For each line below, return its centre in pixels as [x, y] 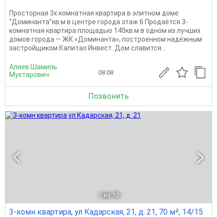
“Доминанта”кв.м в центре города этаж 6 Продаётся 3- [99, 22]
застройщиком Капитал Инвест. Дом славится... [87, 48]
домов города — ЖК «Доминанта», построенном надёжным [106, 39]
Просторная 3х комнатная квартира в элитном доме [94, 13]
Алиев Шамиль [33, 67]
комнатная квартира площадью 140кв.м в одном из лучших [105, 30]
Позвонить [108, 96]
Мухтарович [29, 74]
